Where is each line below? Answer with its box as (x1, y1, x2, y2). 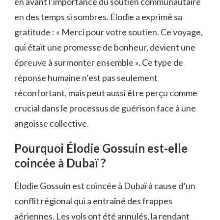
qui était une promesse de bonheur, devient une (14, 42, 195, 53)
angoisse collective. (14, 118, 89, 129)
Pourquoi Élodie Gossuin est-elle (14, 141, 188, 156)
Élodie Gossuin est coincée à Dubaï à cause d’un (14, 180, 195, 191)
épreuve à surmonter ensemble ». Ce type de (14, 57, 183, 68)
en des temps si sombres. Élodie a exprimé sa (14, 11, 182, 23)
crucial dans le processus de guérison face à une (14, 103, 196, 114)
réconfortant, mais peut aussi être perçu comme (14, 87, 197, 99)
